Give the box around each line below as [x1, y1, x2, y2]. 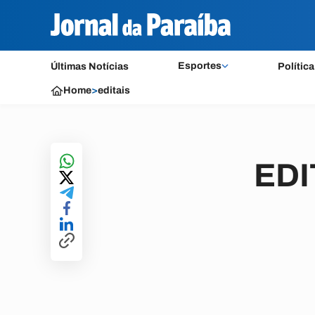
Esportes [177, 60, 221, 71]
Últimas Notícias [51, 61, 129, 72]
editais [98, 85, 130, 96]
